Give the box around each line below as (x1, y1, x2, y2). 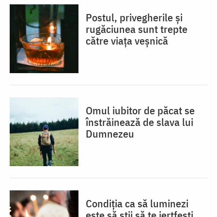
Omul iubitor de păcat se (86, 103, 195, 118)
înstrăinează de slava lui (86, 115, 193, 129)
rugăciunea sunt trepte (86, 22, 187, 36)
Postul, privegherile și (86, 10, 183, 25)
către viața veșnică (86, 33, 168, 48)
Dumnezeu (86, 126, 134, 141)
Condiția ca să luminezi (86, 196, 188, 211)
